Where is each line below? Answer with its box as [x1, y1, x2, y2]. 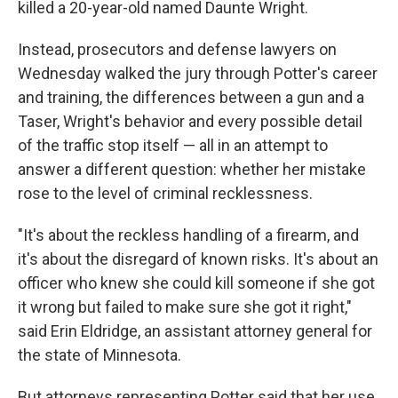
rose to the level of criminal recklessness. [18, 184, 313, 203]
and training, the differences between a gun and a [18, 88, 364, 107]
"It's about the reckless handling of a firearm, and [18, 226, 359, 245]
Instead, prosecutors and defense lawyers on [18, 40, 337, 60]
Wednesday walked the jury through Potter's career [18, 64, 378, 84]
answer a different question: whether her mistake [18, 160, 366, 179]
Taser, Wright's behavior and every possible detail [18, 112, 362, 131]
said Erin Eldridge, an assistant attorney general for [18, 322, 372, 341]
